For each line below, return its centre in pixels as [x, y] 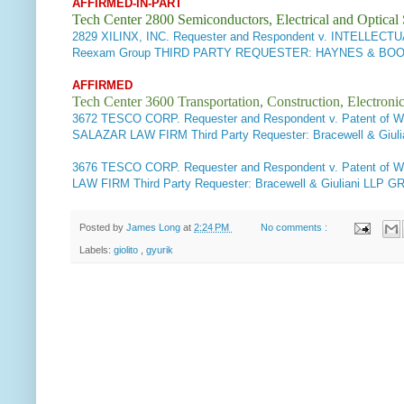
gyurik [160, 249]
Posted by [103, 228]
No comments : [296, 228]
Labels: [96, 249]
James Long [155, 228]
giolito [127, 249]
